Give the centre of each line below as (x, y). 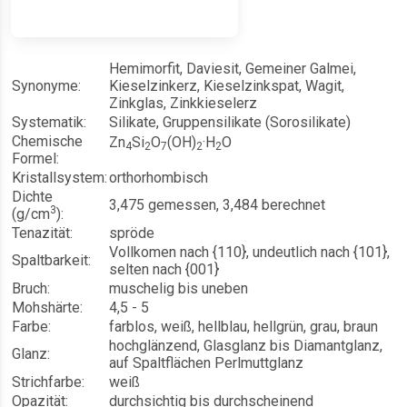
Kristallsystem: (60, 178)
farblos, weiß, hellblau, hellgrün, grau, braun (243, 327)
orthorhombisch (159, 178)
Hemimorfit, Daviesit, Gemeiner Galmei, (233, 69)
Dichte (32, 197)
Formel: (35, 159)
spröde (132, 233)
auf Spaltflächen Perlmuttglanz (206, 363)
